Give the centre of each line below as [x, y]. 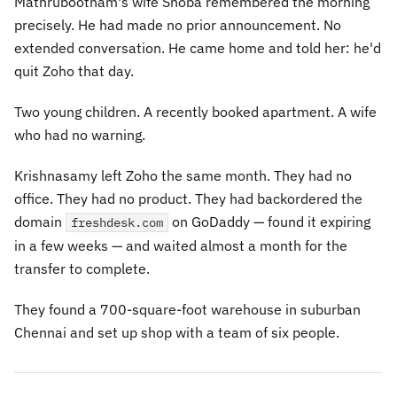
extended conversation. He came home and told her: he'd [198, 48]
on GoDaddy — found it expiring [269, 222]
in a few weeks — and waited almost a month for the [181, 245]
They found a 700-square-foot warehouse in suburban [187, 309]
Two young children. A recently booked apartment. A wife [195, 112]
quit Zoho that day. [74, 71]
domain [40, 222]
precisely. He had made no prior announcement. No [178, 25]
